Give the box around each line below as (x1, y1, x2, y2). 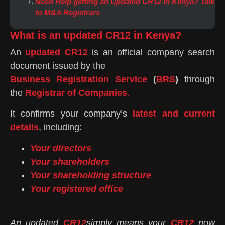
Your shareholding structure (30, 170, 151, 180)
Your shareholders (30, 156, 109, 167)
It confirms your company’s (10, 108, 133, 119)
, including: (39, 122, 82, 133)
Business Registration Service (10, 74, 147, 84)
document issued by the (10, 60, 105, 71)
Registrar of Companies (25, 87, 127, 98)
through (178, 74, 215, 84)
